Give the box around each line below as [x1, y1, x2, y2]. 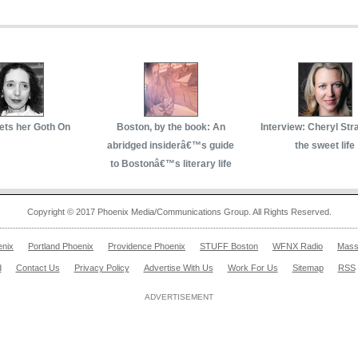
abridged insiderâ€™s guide [107, 139, 234, 151]
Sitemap [292, 262, 324, 272]
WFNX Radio [272, 241, 323, 251]
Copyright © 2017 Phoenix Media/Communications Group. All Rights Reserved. [26, 206, 332, 217]
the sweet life [295, 139, 355, 151]
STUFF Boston [200, 241, 258, 251]
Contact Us [15, 262, 60, 272]
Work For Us [227, 262, 278, 272]
